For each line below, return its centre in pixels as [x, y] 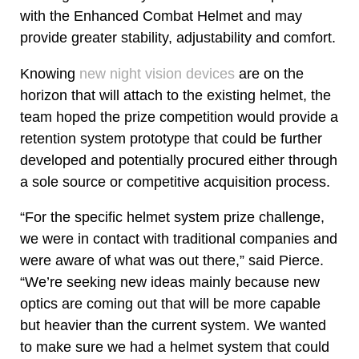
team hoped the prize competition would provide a [179, 117]
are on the [269, 73]
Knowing [50, 73]
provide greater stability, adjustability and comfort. [178, 38]
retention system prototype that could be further [171, 138]
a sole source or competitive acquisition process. [175, 182]
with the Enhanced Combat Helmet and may [161, 16]
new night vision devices [157, 73]
